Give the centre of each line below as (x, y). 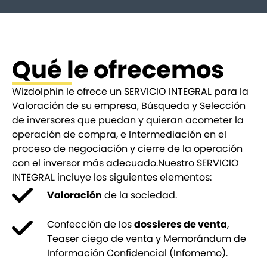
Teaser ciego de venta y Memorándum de (146, 239)
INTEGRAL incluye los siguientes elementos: (112, 177)
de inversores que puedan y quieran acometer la (128, 120)
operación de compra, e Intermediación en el (119, 134)
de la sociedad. (139, 195)
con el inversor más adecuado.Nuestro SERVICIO (125, 163)
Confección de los (90, 224)
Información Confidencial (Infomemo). (137, 253)
